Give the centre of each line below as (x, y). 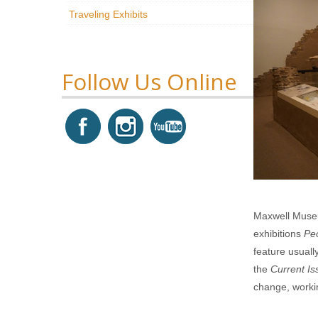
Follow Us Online (149, 82)
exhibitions (279, 234)
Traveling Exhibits (108, 14)
